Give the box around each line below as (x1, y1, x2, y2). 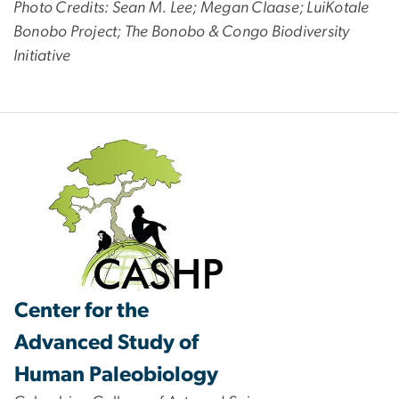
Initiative (13, 48, 71, 65)
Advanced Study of (14, 331, 199, 354)
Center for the (14, 299, 149, 322)
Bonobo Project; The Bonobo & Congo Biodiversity (13, 24, 350, 41)
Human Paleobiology (14, 363, 218, 386)
